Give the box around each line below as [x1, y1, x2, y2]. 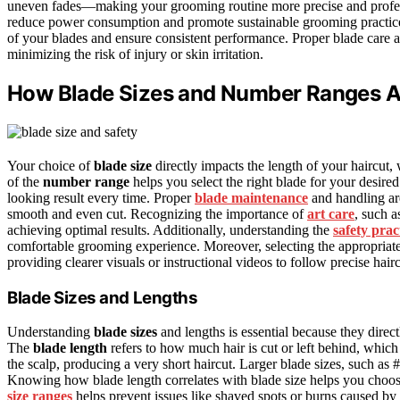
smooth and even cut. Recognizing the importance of [7, 205, 307, 221]
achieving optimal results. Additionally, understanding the [7, 221, 333, 237]
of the [7, 173, 43, 189]
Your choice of [7, 157, 94, 173]
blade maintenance [195, 189, 308, 205]
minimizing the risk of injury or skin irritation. [7, 46, 263, 62]
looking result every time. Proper [7, 189, 195, 205]
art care [307, 205, 354, 221]
